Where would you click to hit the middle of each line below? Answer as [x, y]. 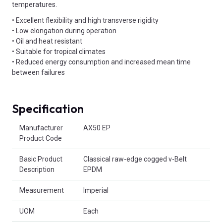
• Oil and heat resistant [47, 41]
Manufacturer [41, 128]
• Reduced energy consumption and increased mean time [101, 62]
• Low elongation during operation [64, 30]
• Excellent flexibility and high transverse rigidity [85, 20]
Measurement [42, 190]
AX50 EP [97, 128]
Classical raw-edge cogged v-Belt [135, 159]
